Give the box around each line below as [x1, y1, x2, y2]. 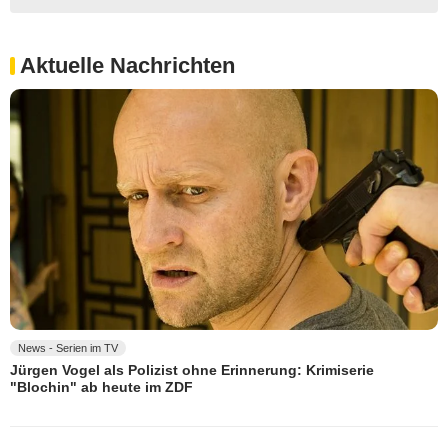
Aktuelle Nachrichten [20, 53, 235, 79]
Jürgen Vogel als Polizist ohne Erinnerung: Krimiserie [10, 362, 374, 379]
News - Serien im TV [18, 341, 118, 354]
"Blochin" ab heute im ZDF [10, 379, 193, 396]
